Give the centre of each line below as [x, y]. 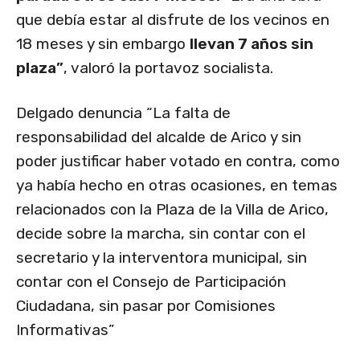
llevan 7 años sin [252, 44]
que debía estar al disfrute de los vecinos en [173, 20]
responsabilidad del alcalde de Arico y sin [159, 137]
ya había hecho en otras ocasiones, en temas [177, 186]
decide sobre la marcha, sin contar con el [161, 234]
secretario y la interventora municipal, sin [162, 258]
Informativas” [65, 330]
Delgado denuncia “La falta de [123, 113]
